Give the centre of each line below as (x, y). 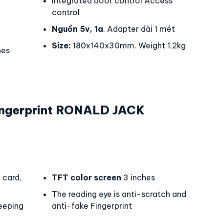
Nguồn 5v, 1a (77, 29)
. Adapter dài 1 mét (139, 29)
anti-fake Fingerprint (92, 206)
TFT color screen (87, 177)
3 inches (138, 177)
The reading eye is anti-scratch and (119, 194)
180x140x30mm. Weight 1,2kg (128, 45)
